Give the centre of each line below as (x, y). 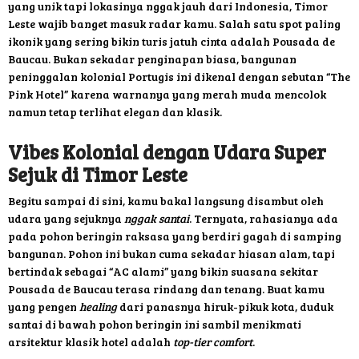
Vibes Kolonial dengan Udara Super (167, 152)
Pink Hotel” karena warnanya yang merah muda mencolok (167, 95)
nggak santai (157, 219)
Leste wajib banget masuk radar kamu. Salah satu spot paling (174, 24)
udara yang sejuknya (66, 219)
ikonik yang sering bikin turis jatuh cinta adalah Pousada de (171, 42)
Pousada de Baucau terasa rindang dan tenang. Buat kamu (166, 289)
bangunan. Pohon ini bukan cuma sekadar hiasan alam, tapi (171, 254)
